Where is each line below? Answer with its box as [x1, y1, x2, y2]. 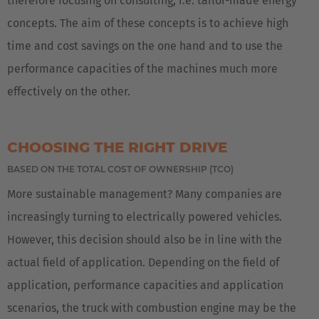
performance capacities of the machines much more [7, 61, 278, 75]
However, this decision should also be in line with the [7, 232, 282, 246]
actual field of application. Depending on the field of [7, 255, 279, 269]
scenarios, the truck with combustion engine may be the [7, 300, 296, 315]
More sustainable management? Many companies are [7, 187, 282, 201]
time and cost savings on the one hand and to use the [7, 38, 283, 53]
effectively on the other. [7, 84, 130, 98]
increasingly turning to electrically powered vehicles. [7, 209, 282, 224]
